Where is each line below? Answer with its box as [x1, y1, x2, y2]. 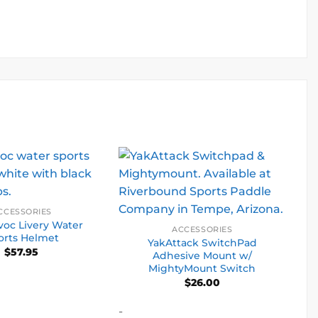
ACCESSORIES [172, 225, 233, 235]
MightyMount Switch [148, 261, 256, 275]
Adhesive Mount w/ [152, 248, 252, 262]
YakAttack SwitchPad [147, 236, 257, 249]
